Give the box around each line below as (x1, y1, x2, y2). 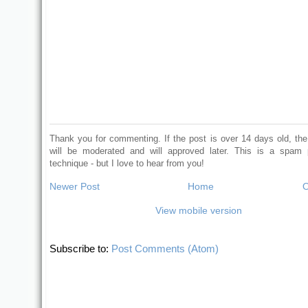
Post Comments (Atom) (111, 242, 219, 254)
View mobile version (155, 204, 242, 216)
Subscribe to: (49, 242, 111, 254)
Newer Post (49, 180, 100, 192)
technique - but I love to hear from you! (49, 157, 204, 168)
